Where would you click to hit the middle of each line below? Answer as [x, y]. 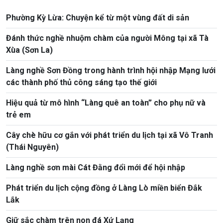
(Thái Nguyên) [32, 147]
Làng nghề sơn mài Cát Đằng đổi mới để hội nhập [96, 168]
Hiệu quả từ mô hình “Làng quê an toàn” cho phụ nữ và [106, 103]
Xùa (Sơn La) [29, 50]
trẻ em [18, 115]
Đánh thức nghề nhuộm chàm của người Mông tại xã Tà [107, 38]
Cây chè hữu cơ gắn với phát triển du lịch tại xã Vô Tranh [110, 135]
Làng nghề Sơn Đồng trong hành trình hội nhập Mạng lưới [111, 71]
